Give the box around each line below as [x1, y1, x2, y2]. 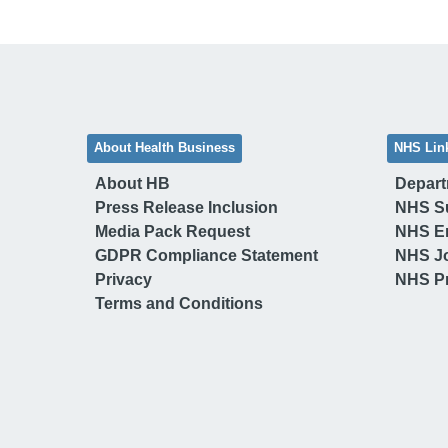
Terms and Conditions [95, 294, 263, 312]
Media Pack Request [95, 222, 250, 240]
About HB [95, 174, 170, 192]
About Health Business [94, 140, 235, 155]
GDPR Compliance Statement [95, 246, 318, 264]
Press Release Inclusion [95, 198, 278, 216]
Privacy [95, 270, 152, 288]
